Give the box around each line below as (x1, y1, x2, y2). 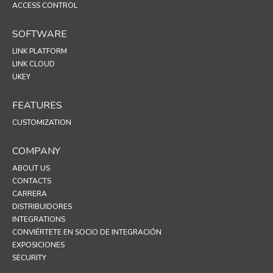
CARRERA (12, 188, 47, 199)
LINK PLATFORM (12, 46, 67, 56)
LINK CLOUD (12, 58, 55, 69)
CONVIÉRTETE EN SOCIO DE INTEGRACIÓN (12, 227, 161, 237)
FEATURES (12, 98, 62, 112)
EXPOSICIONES (12, 239, 65, 250)
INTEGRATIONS (12, 214, 65, 224)
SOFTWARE (12, 27, 67, 41)
